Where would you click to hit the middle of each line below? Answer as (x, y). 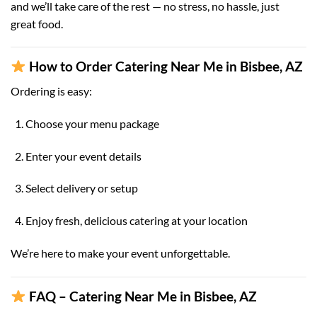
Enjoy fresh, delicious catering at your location (136, 221)
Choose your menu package (92, 123)
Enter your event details (83, 156)
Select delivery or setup (81, 188)
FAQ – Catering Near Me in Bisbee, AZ (143, 296)
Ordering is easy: (51, 91)
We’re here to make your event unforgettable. (120, 253)
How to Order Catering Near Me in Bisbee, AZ (166, 67)
